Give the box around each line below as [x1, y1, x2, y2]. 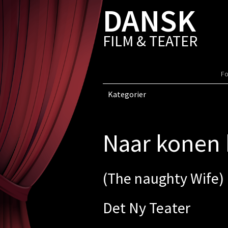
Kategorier [107, 89, 146, 99]
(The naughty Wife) [102, 168, 224, 188]
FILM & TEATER [102, 31, 197, 50]
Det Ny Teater [102, 198, 190, 217]
